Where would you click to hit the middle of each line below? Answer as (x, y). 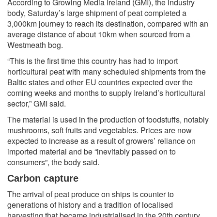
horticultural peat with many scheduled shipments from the (107, 71)
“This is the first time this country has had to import (93, 61)
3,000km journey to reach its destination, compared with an (108, 23)
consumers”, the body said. (53, 162)
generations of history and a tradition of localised (90, 204)
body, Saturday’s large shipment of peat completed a (97, 13)
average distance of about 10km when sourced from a (99, 34)
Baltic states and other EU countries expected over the (100, 82)
